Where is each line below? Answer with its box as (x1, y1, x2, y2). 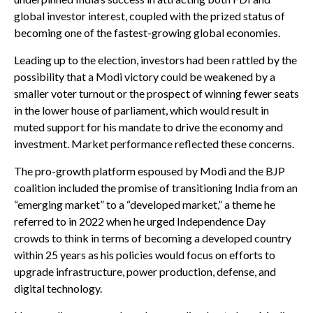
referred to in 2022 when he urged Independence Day (14, 214, 265, 228)
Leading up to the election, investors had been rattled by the (14, 53, 297, 66)
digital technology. (14, 282, 102, 295)
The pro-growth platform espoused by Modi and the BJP (14, 164, 285, 177)
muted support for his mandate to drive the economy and (14, 120, 283, 133)
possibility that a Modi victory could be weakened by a (14, 70, 275, 83)
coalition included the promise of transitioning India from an (14, 181, 298, 194)
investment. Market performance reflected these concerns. (14, 137, 294, 150)
